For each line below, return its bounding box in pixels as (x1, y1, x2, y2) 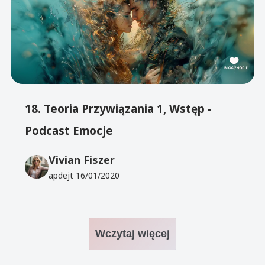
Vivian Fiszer (49, 152, 115, 167)
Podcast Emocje (25, 122, 114, 138)
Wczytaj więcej (95, 227, 170, 240)
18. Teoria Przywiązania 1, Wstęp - (25, 101, 212, 117)
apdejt (49, 169, 76, 181)
